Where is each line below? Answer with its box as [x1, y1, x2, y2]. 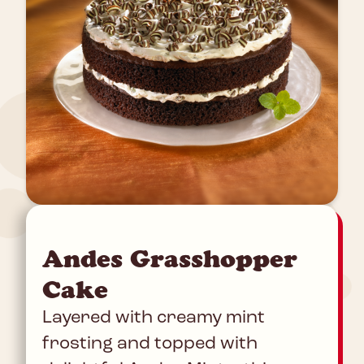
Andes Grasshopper [42, 244, 297, 275]
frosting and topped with [42, 335, 258, 354]
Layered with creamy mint [42, 309, 265, 328]
